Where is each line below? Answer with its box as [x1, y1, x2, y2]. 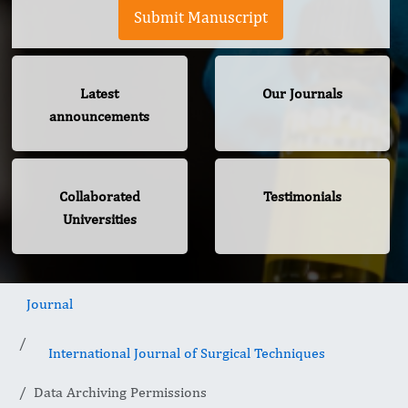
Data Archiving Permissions [34, 383, 207, 402]
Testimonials [262, 188, 342, 206]
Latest [80, 85, 119, 103]
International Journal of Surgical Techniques [48, 344, 325, 362]
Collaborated [58, 188, 140, 206]
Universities [62, 210, 137, 229]
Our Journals [261, 85, 342, 103]
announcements [49, 107, 150, 126]
